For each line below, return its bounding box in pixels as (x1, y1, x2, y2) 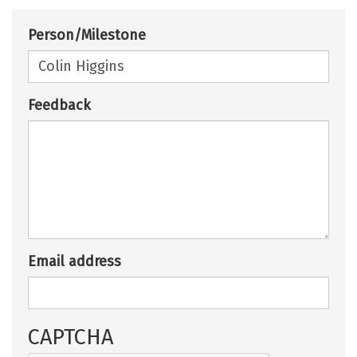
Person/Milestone (28, 25, 146, 44)
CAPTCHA (28, 324, 119, 350)
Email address (28, 252, 121, 270)
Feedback (28, 96, 91, 114)
